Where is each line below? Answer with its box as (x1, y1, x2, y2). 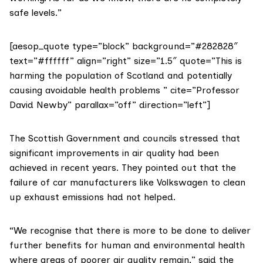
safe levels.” (9, 7, 62, 19)
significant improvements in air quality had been (9, 147, 219, 159)
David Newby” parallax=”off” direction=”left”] (9, 99, 210, 111)
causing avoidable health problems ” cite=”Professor (9, 85, 240, 96)
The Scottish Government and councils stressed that (9, 133, 240, 144)
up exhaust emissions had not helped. (9, 191, 176, 203)
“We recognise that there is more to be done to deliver (9, 225, 251, 237)
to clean (208, 177, 245, 188)
